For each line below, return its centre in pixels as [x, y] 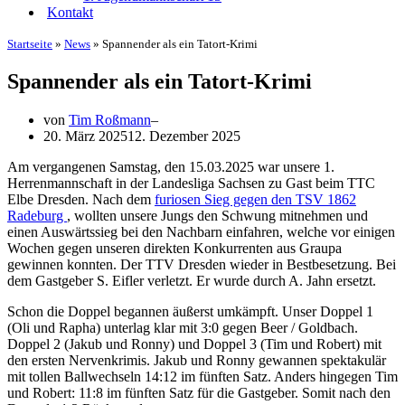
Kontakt [70, 12]
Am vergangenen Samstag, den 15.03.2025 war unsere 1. [171, 166]
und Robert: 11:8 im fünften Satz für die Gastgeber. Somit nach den [199, 392]
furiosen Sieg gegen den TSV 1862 [255, 199]
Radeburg [37, 215]
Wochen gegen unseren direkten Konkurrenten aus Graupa [174, 248]
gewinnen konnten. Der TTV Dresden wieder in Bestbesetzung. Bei [202, 264]
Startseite [30, 44]
